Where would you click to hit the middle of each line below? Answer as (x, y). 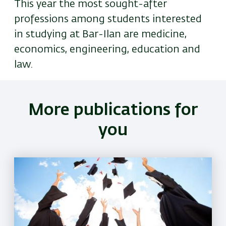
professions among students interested (108, 19)
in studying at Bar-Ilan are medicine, (100, 35)
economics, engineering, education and (107, 50)
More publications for (113, 111)
